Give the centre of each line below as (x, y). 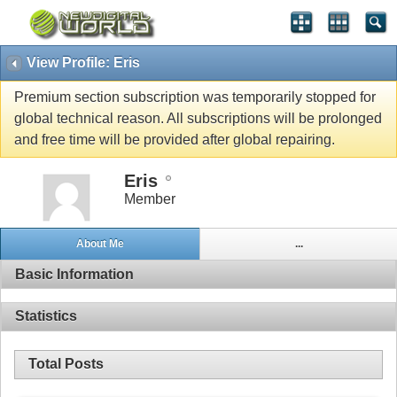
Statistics (46, 316)
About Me (100, 244)
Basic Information (74, 274)
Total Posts (66, 364)
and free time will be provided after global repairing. (175, 140)
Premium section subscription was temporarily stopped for (195, 97)
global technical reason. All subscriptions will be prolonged (198, 119)
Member (150, 198)
